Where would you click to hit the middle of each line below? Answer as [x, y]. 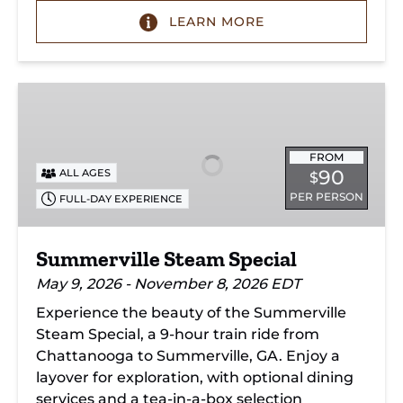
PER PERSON [327, 197]
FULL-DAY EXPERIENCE [121, 198]
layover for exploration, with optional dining [195, 377]
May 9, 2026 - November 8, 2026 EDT [168, 284]
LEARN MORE [216, 22]
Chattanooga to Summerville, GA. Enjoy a [188, 356]
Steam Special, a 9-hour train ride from [178, 334]
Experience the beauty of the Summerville [191, 313]
